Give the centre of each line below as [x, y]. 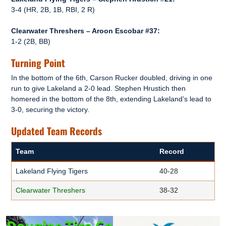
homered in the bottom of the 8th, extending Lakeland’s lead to [111, 99]
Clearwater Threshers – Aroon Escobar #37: [86, 31]
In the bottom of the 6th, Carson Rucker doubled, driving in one [112, 77]
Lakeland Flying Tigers [52, 171]
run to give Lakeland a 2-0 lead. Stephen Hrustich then [98, 88]
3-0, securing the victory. [50, 109]
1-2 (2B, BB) [31, 41]
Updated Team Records [56, 131]
